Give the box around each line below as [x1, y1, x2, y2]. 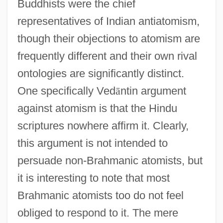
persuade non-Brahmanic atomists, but [17, 154, 203, 167]
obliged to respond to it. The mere [17, 206, 178, 219]
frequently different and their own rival [17, 49, 197, 62]
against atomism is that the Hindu [17, 102, 177, 114]
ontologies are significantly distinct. [17, 67, 184, 80]
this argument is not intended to [17, 136, 168, 149]
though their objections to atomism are [17, 32, 200, 45]
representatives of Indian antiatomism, [17, 14, 200, 27]
